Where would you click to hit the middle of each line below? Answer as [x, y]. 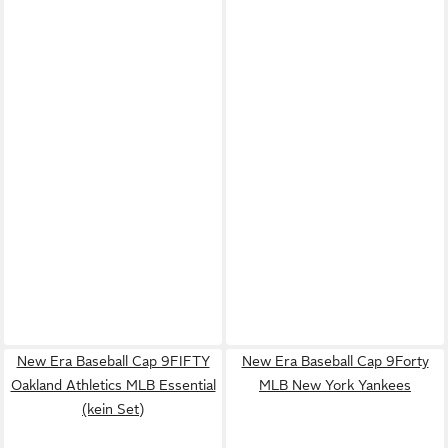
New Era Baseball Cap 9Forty [335, 360]
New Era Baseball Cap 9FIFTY [113, 360]
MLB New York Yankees [335, 384]
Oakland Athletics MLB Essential [113, 384]
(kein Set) [113, 408]
